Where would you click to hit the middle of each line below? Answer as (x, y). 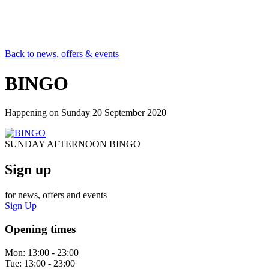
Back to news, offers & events (62, 54)
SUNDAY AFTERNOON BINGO (73, 144)
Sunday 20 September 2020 (114, 113)
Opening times (40, 229)
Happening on (33, 113)
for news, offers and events (56, 195)
